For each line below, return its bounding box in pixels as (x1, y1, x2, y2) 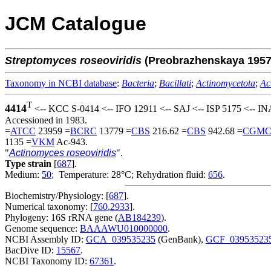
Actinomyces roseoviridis (9, 147, 116, 158)
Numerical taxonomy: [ (5, 201, 93, 212)
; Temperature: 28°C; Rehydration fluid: (51, 169, 208, 180)
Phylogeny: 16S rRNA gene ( (5, 212, 118, 223)
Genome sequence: (5, 223, 80, 233)
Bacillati (159, 77, 191, 88)
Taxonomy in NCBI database (5, 77, 117, 88)
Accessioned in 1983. (5, 114, 87, 125)
